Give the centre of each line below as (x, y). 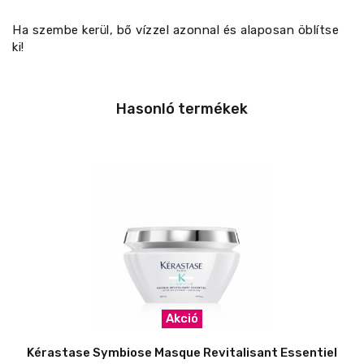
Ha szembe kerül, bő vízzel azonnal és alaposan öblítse (175, 30)
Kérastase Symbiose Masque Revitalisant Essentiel (182, 353)
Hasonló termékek (182, 109)
